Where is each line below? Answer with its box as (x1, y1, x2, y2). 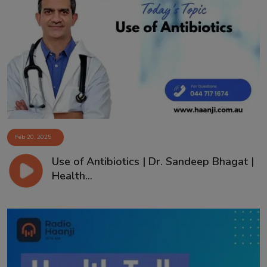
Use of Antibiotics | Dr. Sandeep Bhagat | (51, 154, 254, 169)
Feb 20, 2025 (15, 133, 51, 142)
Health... (51, 168, 92, 183)
